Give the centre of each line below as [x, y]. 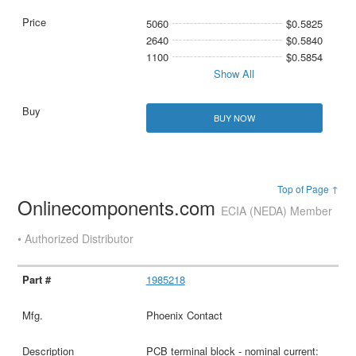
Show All [234, 74]
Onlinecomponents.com [120, 207]
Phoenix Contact [184, 315]
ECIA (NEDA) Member [277, 211]
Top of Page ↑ [308, 189]
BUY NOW [234, 118]
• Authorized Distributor [76, 239]
